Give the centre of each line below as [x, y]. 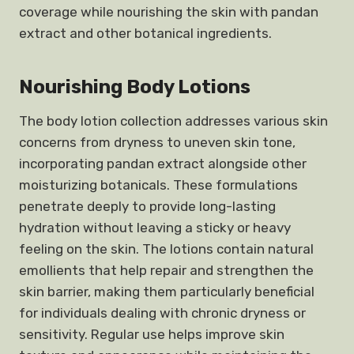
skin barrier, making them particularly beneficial [167, 292]
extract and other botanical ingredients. [145, 33]
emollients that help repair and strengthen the [166, 270]
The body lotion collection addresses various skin [173, 121]
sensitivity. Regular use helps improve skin [152, 334]
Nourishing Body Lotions [135, 87]
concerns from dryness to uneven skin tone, [157, 142]
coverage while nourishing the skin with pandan [169, 12]
